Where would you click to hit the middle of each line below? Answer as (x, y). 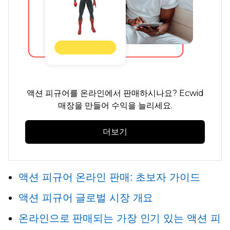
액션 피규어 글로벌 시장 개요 (86, 198)
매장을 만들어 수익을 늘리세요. (115, 106)
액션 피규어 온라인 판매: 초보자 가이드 (109, 177)
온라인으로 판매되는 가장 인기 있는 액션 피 (120, 218)
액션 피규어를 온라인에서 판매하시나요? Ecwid (115, 93)
